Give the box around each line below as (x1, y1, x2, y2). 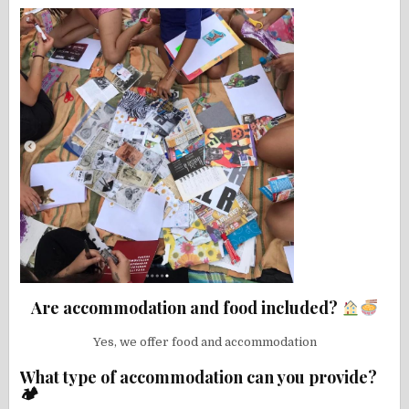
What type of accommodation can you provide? (20, 365, 378, 388)
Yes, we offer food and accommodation (92, 334, 317, 349)
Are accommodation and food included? (30, 296, 341, 319)
